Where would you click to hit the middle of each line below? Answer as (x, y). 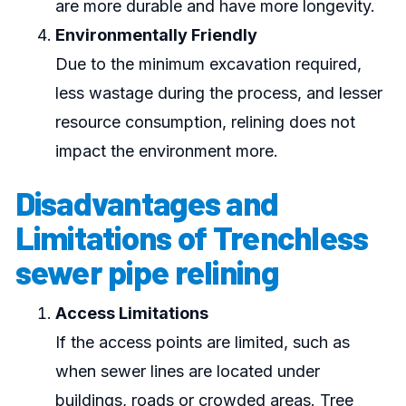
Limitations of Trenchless (192, 237)
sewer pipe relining (146, 272)
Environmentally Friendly (156, 35)
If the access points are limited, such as (202, 343)
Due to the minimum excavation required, (208, 64)
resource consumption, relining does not (205, 122)
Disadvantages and (147, 203)
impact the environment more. (166, 151)
